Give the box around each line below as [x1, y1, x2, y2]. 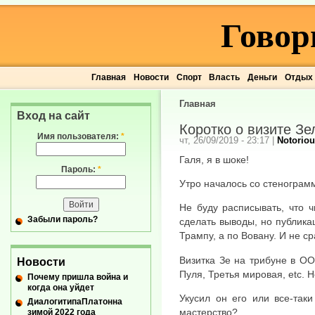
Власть [209, 72, 240, 82]
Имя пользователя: [37, 131, 121, 141]
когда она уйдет [27, 282, 94, 292]
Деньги [247, 72, 277, 82]
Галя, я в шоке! [179, 153, 249, 165]
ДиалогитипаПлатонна [27, 296, 122, 307]
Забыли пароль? [27, 214, 98, 225]
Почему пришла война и [27, 271, 128, 282]
